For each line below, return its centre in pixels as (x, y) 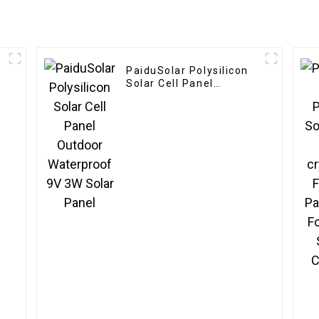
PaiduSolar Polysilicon (187, 71)
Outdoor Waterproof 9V (190, 96)
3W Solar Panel (168, 109)
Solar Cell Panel (170, 84)
